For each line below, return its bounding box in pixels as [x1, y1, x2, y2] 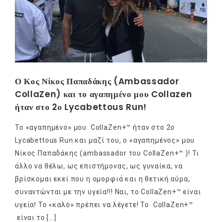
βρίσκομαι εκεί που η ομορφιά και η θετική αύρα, [15, 174, 190, 183]
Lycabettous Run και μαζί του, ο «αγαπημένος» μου [15, 136, 195, 144]
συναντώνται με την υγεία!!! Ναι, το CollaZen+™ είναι [15, 187, 201, 196]
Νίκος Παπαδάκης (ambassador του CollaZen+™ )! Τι [15, 149, 200, 157]
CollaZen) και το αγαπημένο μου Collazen [15, 88, 192, 100]
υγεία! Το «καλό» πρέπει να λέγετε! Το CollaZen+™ [15, 200, 194, 209]
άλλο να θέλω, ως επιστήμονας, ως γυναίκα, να [15, 162, 183, 170]
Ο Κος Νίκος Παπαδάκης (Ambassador [15, 75, 179, 87]
